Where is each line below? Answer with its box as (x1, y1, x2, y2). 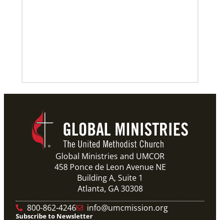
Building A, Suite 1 (77, 172, 143, 183)
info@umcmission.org (87, 202, 168, 213)
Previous (59, 81, 92, 92)
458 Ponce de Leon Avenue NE (54, 161, 166, 172)
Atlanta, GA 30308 (77, 183, 143, 194)
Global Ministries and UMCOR (55, 150, 165, 162)
